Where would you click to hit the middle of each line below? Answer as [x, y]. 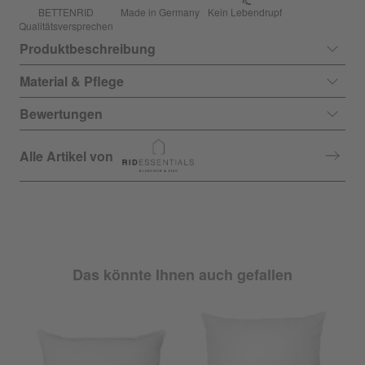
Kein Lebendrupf [245, 12]
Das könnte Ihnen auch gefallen [182, 275]
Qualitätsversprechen [66, 26]
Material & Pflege [72, 81]
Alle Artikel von [66, 156]
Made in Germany [160, 12]
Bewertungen [61, 114]
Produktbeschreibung [88, 48]
